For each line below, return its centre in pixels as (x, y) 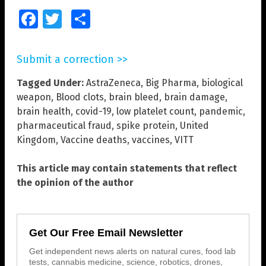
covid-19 (94, 112)
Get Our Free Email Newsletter (106, 233)
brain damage (194, 97)
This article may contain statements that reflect (127, 169)
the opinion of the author (75, 183)
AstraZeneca (113, 83)
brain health (44, 112)
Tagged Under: (50, 83)
